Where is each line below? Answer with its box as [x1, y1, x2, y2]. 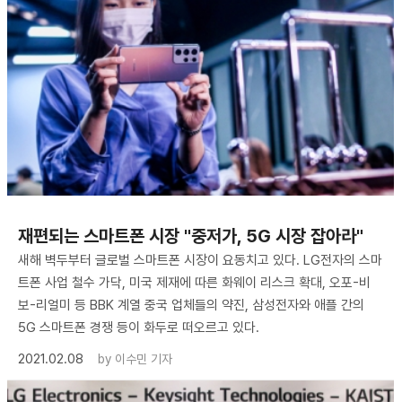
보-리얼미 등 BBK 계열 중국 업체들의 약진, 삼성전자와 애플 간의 [18, 296, 364, 313]
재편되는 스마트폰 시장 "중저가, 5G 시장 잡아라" [18, 224, 363, 247]
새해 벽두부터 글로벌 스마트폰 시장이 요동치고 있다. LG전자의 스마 [18, 251, 382, 268]
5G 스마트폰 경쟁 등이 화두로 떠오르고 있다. [18, 319, 259, 336]
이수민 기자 [115, 351, 172, 366]
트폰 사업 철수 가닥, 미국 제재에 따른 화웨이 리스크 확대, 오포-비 [18, 274, 371, 291]
